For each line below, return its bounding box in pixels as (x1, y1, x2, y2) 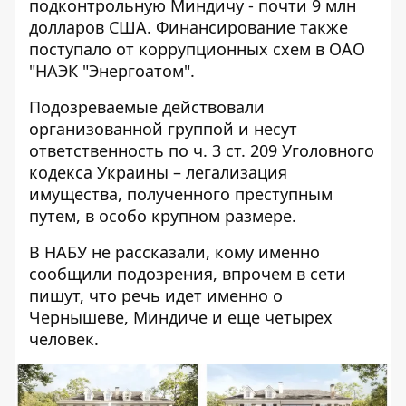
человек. (29, 327, 99, 350)
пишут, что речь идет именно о (29, 284, 283, 306)
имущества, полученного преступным (29, 182, 333, 205)
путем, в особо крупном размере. (29, 204, 296, 227)
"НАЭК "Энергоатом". (29, 59, 195, 82)
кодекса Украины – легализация (29, 160, 287, 183)
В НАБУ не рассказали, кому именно (29, 240, 320, 263)
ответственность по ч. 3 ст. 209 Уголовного (29, 139, 374, 161)
